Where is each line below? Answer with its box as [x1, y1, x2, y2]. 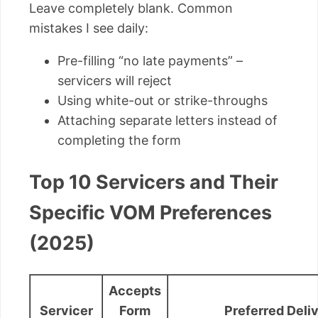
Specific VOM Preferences [29, 200, 272, 224]
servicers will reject [57, 73, 172, 89]
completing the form [57, 133, 181, 148]
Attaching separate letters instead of [57, 113, 278, 128]
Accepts [109, 283, 161, 298]
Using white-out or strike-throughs [57, 93, 268, 109]
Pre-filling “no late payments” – [57, 53, 243, 69]
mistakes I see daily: [29, 21, 148, 36]
